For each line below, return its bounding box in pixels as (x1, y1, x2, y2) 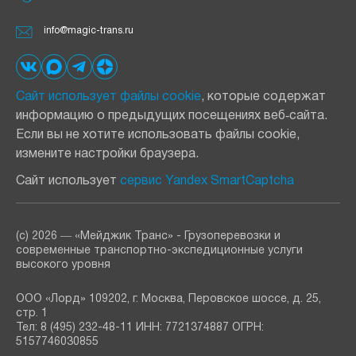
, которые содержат (201, 91, 326, 103)
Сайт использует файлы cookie (16, 91, 201, 103)
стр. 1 (16, 308, 48, 319)
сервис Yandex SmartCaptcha (120, 176, 294, 187)
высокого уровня (16, 260, 110, 270)
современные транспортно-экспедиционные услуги (16, 246, 303, 256)
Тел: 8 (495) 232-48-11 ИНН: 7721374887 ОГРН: (16, 323, 264, 333)
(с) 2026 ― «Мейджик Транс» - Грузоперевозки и (16, 231, 281, 242)
